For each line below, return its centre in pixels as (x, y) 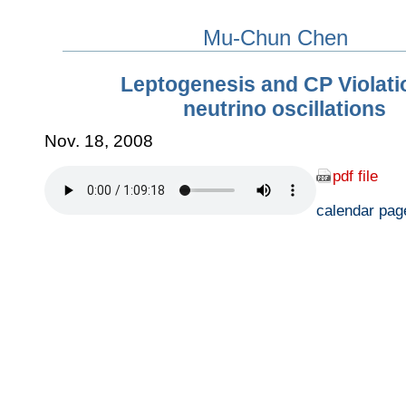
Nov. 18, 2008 (99, 141)
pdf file (355, 176)
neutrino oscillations (285, 109)
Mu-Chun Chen (275, 38)
